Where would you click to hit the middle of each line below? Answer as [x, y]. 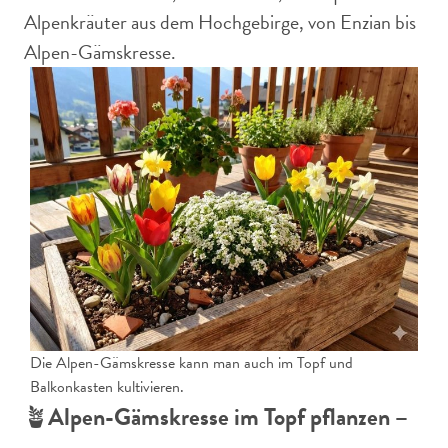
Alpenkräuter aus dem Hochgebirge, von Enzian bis [220, 22]
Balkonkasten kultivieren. [107, 387]
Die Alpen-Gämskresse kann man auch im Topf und [191, 363]
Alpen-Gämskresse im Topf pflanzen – [228, 417]
